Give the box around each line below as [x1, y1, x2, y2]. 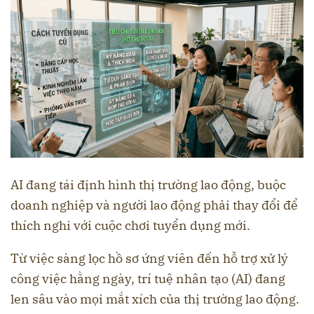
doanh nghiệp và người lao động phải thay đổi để [11, 197, 298, 214]
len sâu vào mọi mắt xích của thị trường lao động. [11, 291, 299, 308]
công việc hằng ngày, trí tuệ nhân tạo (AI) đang [11, 271, 285, 287]
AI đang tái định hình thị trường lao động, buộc [11, 177, 286, 193]
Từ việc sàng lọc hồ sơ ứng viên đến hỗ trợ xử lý [11, 250, 288, 267]
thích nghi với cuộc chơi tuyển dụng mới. [11, 217, 250, 234]
